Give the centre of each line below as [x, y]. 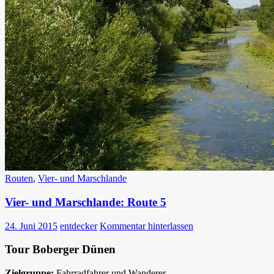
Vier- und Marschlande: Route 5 [86, 202]
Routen [19, 179]
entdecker [79, 226]
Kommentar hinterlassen [146, 226]
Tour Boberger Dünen [60, 250]
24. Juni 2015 [31, 226]
